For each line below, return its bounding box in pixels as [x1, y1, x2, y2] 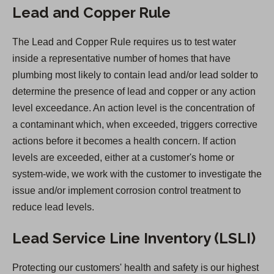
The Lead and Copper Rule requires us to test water [12, 37, 236, 48]
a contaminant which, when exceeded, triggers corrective [12, 119, 257, 130]
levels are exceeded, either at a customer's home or [12, 152, 234, 163]
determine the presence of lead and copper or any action [12, 86, 256, 97]
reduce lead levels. [12, 202, 94, 213]
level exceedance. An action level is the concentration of [12, 103, 254, 114]
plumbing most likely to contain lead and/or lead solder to [12, 70, 258, 81]
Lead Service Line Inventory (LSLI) [12, 229, 256, 248]
